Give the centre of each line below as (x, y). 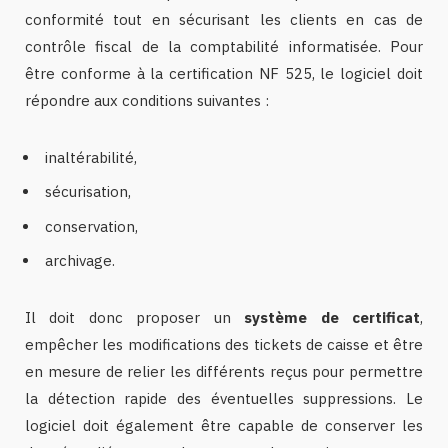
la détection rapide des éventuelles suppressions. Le (224, 399)
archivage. (80, 261)
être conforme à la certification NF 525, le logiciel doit (224, 73)
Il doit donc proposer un (135, 318)
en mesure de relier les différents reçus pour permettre (224, 372)
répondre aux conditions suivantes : (147, 100)
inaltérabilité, (91, 157)
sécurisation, (88, 192)
